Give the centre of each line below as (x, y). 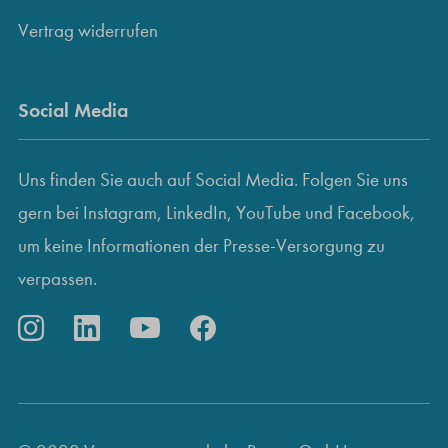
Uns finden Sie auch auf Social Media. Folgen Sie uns (213, 180)
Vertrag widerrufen (88, 30)
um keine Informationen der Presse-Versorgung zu (201, 246)
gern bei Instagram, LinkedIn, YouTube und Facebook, (216, 213)
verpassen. (57, 279)
